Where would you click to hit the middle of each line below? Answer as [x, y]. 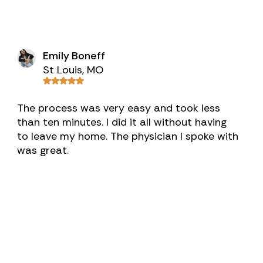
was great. [43, 150]
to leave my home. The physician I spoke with [128, 136]
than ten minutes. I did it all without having [122, 122]
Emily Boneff [74, 56]
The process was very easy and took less [119, 108]
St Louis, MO [73, 70]
